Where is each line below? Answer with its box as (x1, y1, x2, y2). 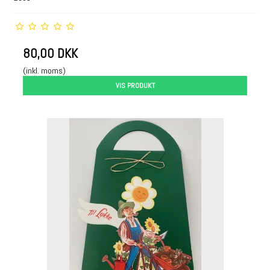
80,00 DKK (23, 45, 78, 61)
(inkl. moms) (23, 65, 66, 76)
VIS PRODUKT (115, 81, 155, 90)
